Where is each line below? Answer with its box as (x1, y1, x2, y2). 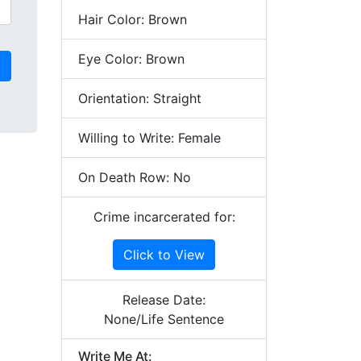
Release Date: (122, 292, 205, 308)
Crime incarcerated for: (93, 209, 235, 225)
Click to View (123, 247, 205, 263)
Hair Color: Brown (78, 11, 187, 27)
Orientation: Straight (78, 90, 201, 106)
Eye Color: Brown (78, 51, 185, 67)
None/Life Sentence (104, 311, 224, 327)
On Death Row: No (78, 169, 191, 185)
